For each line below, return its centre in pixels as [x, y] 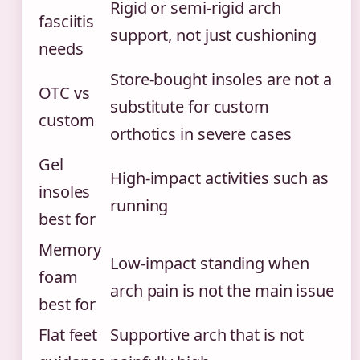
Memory [70, 250]
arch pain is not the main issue [222, 291]
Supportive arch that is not [207, 335]
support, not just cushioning [214, 35]
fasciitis [67, 22]
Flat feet [68, 335]
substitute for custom [190, 107]
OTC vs [64, 93]
